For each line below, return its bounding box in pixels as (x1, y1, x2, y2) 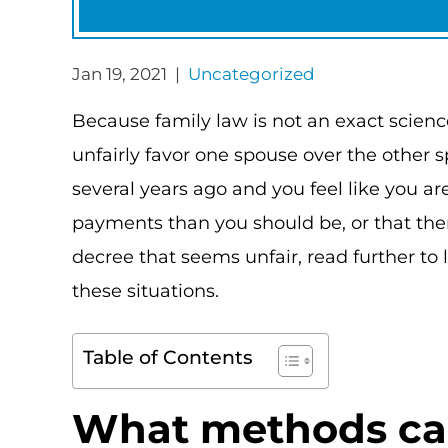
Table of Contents (83, 344, 253, 369)
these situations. (72, 279, 219, 302)
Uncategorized (188, 63, 315, 84)
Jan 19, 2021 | (72, 63, 188, 84)
